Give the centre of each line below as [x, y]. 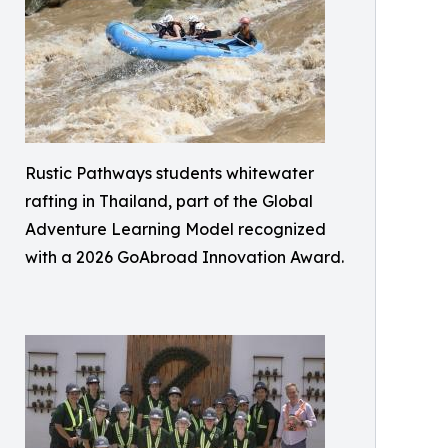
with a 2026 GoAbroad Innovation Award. [184, 257]
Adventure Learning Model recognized [175, 229]
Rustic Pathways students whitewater [169, 173]
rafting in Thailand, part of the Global [169, 201]
